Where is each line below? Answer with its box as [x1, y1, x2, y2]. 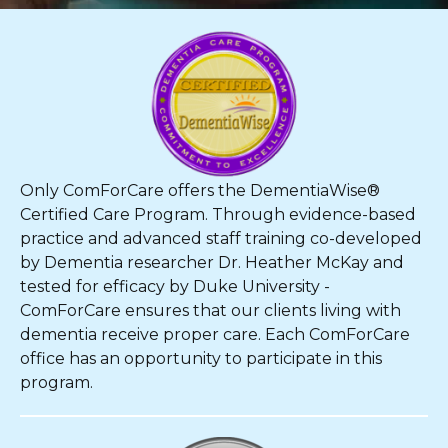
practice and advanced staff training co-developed [20, 228, 422, 248]
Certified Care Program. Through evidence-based [20, 204, 416, 224]
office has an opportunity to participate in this [20, 348, 382, 368]
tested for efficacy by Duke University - [20, 276, 330, 296]
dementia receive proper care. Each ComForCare [20, 324, 410, 344]
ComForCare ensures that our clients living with [20, 300, 401, 320]
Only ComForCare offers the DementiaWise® [20, 180, 380, 200]
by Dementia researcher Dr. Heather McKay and [20, 252, 404, 272]
